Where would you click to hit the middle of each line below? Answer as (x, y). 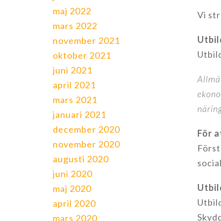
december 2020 (86, 129)
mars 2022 (75, 26)
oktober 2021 (82, 55)
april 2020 (74, 203)
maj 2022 (72, 11)
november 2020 (86, 144)
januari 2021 (79, 114)
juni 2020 (73, 174)
